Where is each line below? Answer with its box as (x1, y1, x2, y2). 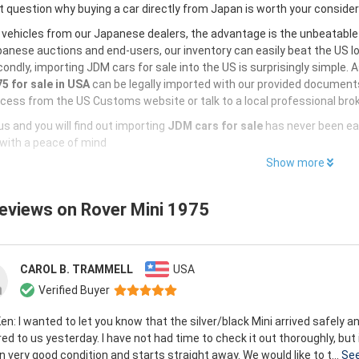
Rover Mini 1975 (81, 200, 209, 220)
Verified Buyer (38, 284, 110, 296)
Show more (265, 156, 325, 169)
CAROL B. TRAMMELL (20, 263, 133, 276)
